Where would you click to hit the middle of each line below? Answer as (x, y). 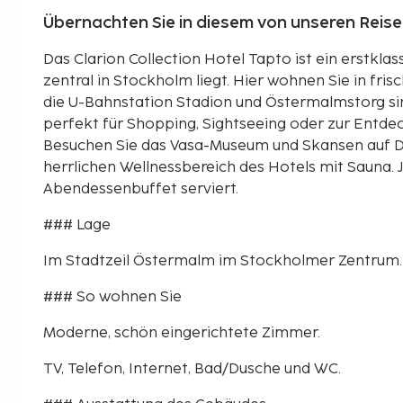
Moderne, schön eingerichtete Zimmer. (182, 333)
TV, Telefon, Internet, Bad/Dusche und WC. (192, 369)
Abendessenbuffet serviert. (141, 189)
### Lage (77, 225)
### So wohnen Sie (112, 297)
